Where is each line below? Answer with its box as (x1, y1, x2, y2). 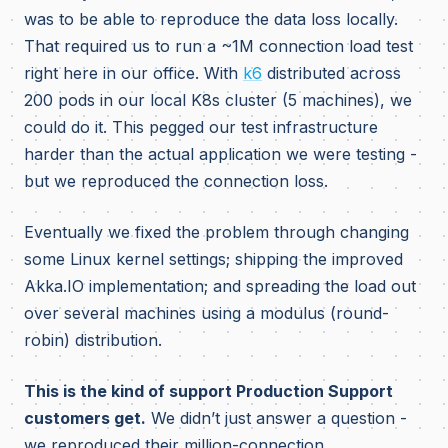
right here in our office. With (24, 63, 243, 83)
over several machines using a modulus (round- (24, 303, 389, 323)
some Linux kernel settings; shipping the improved (24, 249, 403, 269)
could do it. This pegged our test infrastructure (24, 117, 378, 137)
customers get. (24, 408, 146, 428)
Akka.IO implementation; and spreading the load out (24, 276, 416, 296)
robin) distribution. (24, 330, 162, 350)
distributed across (262, 63, 401, 83)
